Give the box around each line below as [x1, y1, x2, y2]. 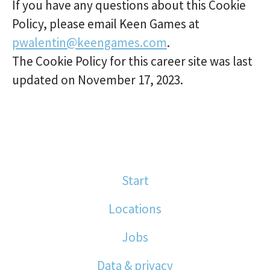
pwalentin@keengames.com [12, 34, 167, 51]
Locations [108, 201, 162, 217]
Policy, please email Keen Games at [12, 16, 199, 32]
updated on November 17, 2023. [12, 72, 183, 88]
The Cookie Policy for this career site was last [12, 53, 253, 69]
